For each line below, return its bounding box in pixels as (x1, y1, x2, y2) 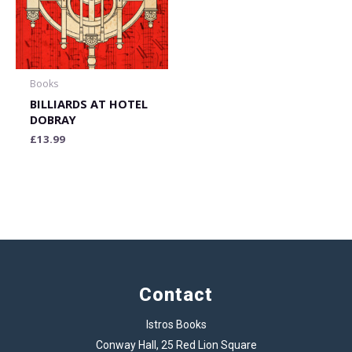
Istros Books (145, 318, 207, 332)
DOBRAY (29, 111, 76, 127)
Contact (139, 283, 213, 306)
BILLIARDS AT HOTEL (29, 95, 148, 112)
